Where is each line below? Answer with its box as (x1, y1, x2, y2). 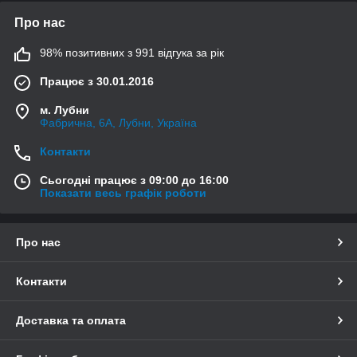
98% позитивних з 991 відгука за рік (40, 46, 224, 59)
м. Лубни (40, 104, 89, 116)
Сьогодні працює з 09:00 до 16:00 (40, 174, 229, 186)
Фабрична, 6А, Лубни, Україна (40, 116, 197, 129)
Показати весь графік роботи (40, 186, 206, 199)
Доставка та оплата (16, 314, 126, 327)
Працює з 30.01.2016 (40, 75, 154, 88)
